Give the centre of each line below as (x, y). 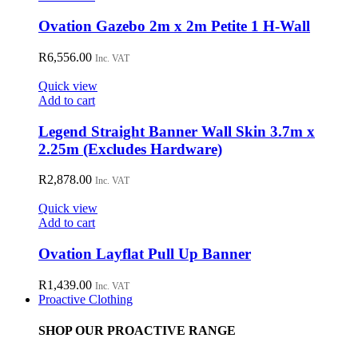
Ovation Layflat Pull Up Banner (145, 254)
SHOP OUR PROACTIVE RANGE (137, 331)
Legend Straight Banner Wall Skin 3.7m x (177, 131)
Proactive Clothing (86, 299)
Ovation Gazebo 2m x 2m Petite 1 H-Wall (174, 26)
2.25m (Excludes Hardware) (130, 149)
